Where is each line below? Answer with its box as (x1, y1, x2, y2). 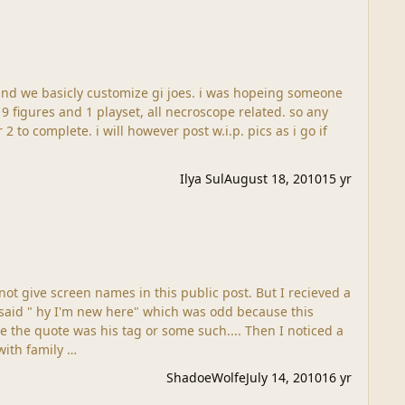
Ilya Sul (179, 169, 224, 187)
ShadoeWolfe (165, 369, 246, 387)
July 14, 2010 (245, 369, 322, 387)
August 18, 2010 (223, 169, 322, 187)
